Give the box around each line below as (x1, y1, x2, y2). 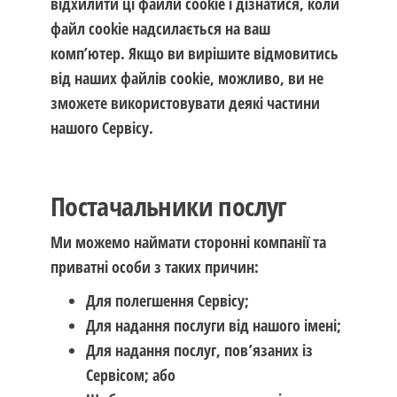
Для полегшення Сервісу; (85, 290, 249, 311)
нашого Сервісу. (50, 117, 153, 138)
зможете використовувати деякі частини (50, 92, 320, 113)
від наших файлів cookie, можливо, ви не (50, 67, 323, 89)
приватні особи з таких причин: (50, 256, 259, 277)
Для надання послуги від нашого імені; (85, 315, 341, 336)
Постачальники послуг (50, 188, 287, 224)
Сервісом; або (85, 364, 175, 385)
